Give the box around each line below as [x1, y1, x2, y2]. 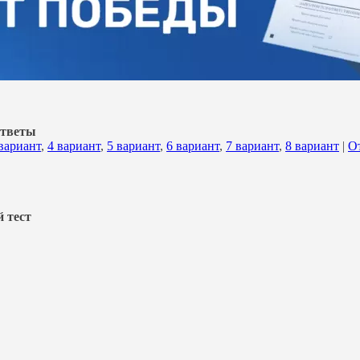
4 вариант [47, 139, 100, 153]
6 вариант [166, 139, 219, 153]
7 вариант [226, 139, 279, 153]
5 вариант [107, 139, 160, 153]
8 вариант [285, 139, 339, 153]
